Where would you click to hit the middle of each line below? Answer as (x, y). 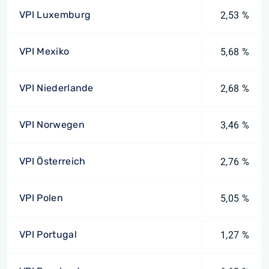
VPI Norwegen (52, 125)
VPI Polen (41, 198)
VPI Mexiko (44, 51)
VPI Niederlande (56, 88)
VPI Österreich (53, 161)
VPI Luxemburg (55, 15)
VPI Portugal (48, 234)
